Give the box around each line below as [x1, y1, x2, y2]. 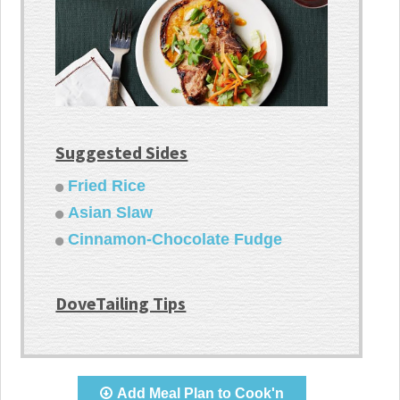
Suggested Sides [55, 141, 188, 164]
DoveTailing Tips [55, 292, 187, 315]
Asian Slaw [68, 204, 154, 222]
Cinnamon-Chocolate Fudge [68, 230, 283, 249]
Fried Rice [68, 177, 146, 196]
